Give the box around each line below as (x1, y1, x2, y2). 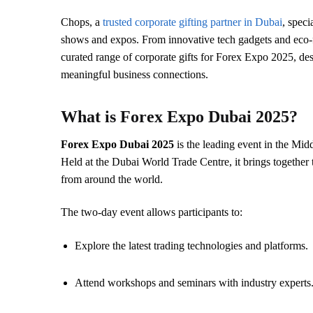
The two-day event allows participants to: (61, 206, 242, 219)
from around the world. (61, 173, 163, 185)
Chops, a (61, 15, 103, 28)
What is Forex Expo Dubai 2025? (61, 107, 298, 126)
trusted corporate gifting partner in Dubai (103, 15, 282, 28)
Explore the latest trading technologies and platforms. (75, 239, 308, 252)
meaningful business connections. (61, 68, 208, 80)
